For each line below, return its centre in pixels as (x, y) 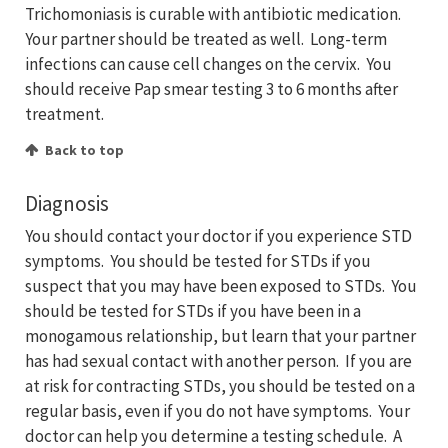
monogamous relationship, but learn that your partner (220, 336)
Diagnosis (67, 204)
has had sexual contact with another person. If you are (218, 361)
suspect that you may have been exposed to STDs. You (221, 286)
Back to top (84, 150)
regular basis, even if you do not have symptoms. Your (217, 411)
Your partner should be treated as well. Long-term (206, 39)
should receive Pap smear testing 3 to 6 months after (211, 89)
